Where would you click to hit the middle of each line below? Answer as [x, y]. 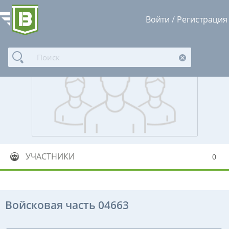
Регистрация [202, 19]
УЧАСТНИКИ [50, 156]
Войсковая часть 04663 [67, 205]
